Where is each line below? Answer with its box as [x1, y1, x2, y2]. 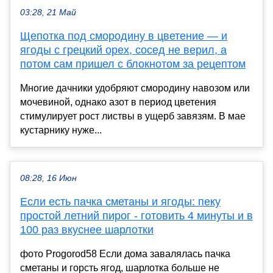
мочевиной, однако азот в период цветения [20, 96, 216, 107]
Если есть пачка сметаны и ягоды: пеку [20, 195, 221, 208]
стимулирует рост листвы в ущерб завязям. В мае [20, 110, 246, 121]
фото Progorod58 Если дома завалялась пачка [20, 248, 230, 259]
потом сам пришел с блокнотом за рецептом [20, 57, 246, 70]
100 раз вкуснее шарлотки [20, 223, 154, 236]
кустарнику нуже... [20, 124, 102, 135]
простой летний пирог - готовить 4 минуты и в [20, 209, 253, 222]
